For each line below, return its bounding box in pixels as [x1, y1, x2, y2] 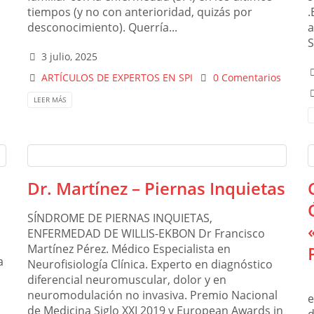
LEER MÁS [34, 95, 66, 105]
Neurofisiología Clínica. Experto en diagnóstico [27, 257, 273, 273]
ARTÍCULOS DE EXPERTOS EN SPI [41, 70, 193, 84]
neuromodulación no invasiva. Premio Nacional [27, 287, 278, 303]
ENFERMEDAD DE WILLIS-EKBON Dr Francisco [27, 226, 265, 242]
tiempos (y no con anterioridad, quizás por [27, 4, 252, 20]
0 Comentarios [212, 70, 281, 84]
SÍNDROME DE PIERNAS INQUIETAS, [27, 210, 212, 226]
